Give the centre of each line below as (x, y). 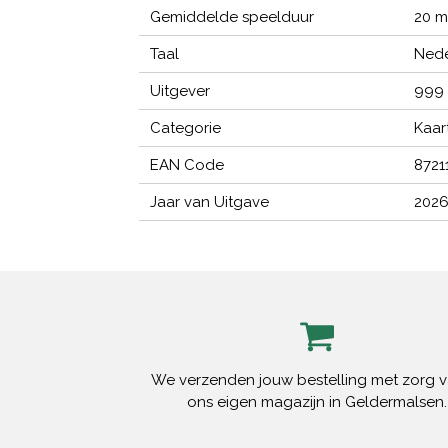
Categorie (186, 128)
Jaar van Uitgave (210, 202)
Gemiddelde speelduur (232, 17)
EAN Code (187, 165)
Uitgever (180, 91)
